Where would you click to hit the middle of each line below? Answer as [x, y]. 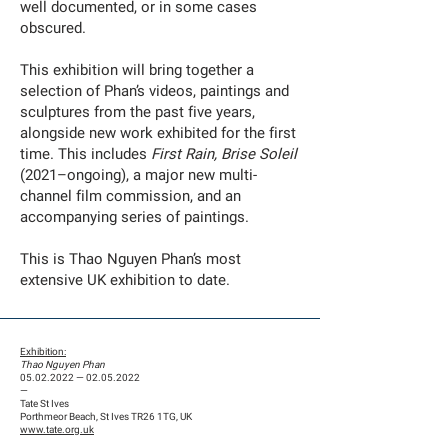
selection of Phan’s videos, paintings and [154, 91]
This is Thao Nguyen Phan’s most [130, 259]
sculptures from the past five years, [137, 112]
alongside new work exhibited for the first [158, 133]
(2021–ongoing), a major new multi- [138, 175]
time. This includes [85, 154]
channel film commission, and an [130, 196]
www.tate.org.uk [57, 430]
